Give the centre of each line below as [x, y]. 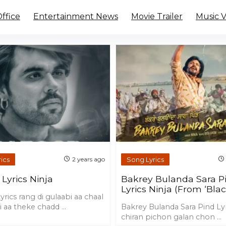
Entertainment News [76, 16]
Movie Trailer [157, 16]
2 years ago [88, 159]
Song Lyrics [146, 159]
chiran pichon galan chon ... [172, 217]
